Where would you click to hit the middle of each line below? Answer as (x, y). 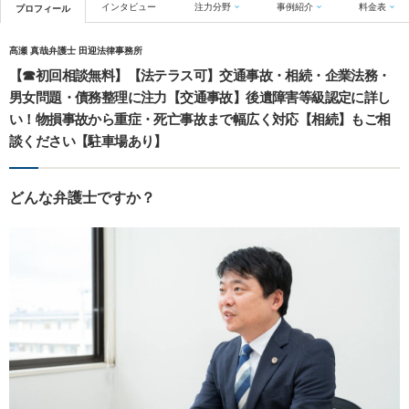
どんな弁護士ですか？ (82, 198)
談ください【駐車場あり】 (88, 142)
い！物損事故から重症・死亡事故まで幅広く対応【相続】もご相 (200, 120)
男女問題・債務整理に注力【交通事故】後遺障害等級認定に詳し (200, 98)
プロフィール (43, 9)
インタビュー (129, 7)
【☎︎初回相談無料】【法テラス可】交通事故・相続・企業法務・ (200, 76)
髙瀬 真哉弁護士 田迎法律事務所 (76, 51)
